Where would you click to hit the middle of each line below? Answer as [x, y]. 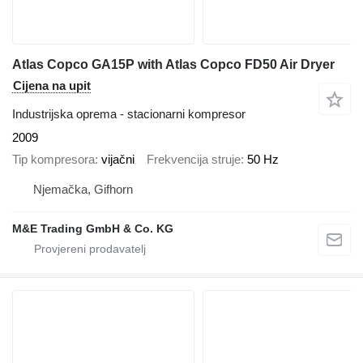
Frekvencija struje [194, 159]
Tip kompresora [53, 159]
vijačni [118, 159]
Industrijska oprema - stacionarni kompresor [129, 114]
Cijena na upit [52, 86]
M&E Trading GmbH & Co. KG [93, 229]
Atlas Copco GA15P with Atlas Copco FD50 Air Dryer [173, 65]
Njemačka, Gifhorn [83, 190]
